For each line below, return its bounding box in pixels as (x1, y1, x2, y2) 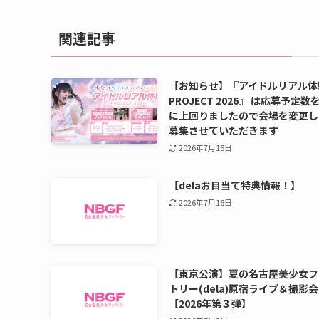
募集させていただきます (169, 123, 279, 137)
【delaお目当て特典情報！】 (169, 177, 301, 192)
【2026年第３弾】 (169, 296, 252, 310)
